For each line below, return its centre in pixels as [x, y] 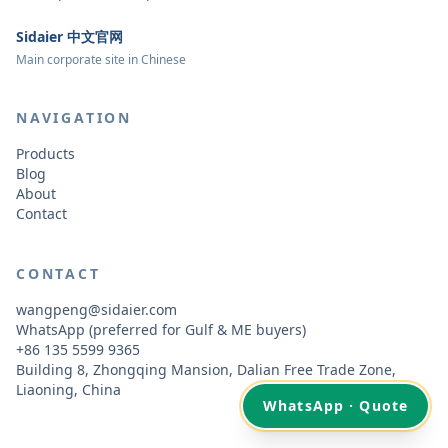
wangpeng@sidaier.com [96, 309]
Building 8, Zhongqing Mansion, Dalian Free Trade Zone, [206, 369]
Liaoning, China [68, 389]
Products [45, 153]
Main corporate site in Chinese [101, 59]
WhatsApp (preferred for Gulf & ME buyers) [161, 329]
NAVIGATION [74, 117]
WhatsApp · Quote [335, 405]
